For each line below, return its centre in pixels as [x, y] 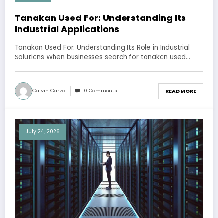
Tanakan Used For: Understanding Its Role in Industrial [102, 48]
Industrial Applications [67, 29]
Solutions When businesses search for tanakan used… [102, 57]
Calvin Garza [49, 91]
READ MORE [181, 91]
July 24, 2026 [43, 132]
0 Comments [100, 91]
